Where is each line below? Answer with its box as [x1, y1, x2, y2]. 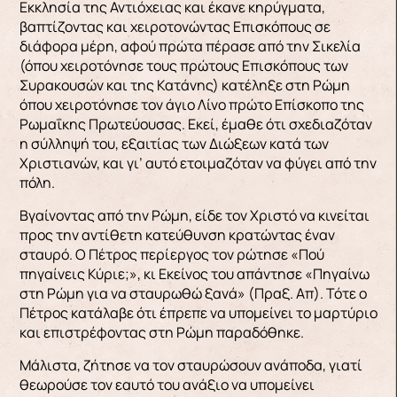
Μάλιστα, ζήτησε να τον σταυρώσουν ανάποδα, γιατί [19, 354, 362, 375]
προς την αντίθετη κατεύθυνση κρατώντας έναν [19, 224, 335, 245]
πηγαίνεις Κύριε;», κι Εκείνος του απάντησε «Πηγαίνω [19, 263, 370, 284]
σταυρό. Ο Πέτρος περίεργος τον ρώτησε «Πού [19, 244, 324, 264]
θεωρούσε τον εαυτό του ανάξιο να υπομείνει [19, 374, 315, 394]
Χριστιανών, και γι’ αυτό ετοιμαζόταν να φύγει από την [19, 152, 377, 173]
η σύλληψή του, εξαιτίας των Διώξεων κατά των [19, 133, 329, 153]
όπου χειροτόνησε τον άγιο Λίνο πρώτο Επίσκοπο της [19, 94, 364, 114]
